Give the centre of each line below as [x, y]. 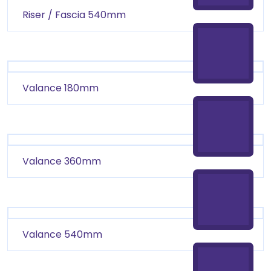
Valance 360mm [62, 162]
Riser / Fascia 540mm [74, 15]
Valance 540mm [62, 234]
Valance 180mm [60, 88]
